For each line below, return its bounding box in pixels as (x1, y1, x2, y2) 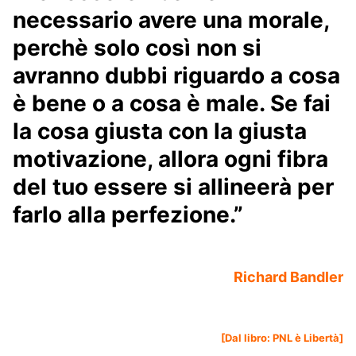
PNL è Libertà (273, 331, 339, 345)
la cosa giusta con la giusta (13, 118, 307, 145)
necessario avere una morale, (13, 6, 329, 34)
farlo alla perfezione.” (13, 201, 243, 229)
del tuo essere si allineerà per (13, 173, 334, 201)
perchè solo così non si (13, 34, 261, 62)
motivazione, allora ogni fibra (13, 145, 328, 173)
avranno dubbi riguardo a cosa (13, 62, 340, 90)
